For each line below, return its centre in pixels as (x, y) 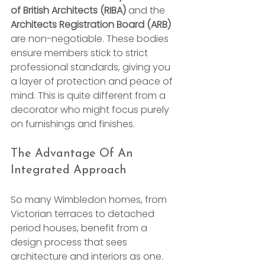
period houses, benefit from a (80, 228)
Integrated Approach (69, 170)
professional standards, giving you (92, 67)
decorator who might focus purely (91, 109)
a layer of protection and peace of (93, 81)
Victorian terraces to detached (84, 214)
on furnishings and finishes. (73, 124)
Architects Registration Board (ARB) (91, 24)
